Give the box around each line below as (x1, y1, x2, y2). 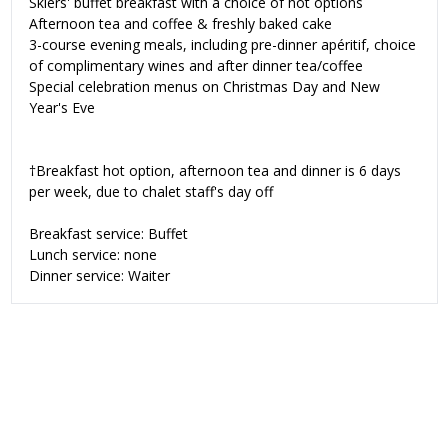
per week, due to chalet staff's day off (29, 181, 273, 201)
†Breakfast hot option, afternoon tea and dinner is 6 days (29, 160, 401, 180)
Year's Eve (29, 97, 95, 117)
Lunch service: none (29, 244, 157, 264)
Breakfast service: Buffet (29, 223, 188, 243)
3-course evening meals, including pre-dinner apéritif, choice (29, 34, 416, 54)
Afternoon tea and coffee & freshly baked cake (29, 13, 332, 33)
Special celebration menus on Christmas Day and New (29, 76, 380, 96)
